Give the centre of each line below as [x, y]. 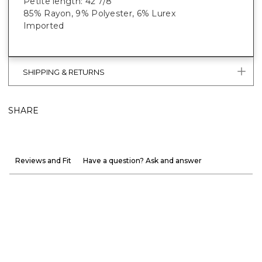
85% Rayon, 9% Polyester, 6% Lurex [99, 13]
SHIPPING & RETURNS [64, 72]
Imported [44, 25]
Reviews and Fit [43, 160]
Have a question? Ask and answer [142, 160]
